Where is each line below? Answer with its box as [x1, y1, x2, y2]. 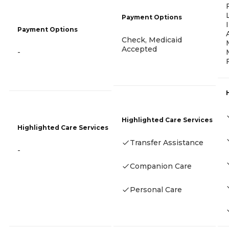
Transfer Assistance [130, 138, 203, 148]
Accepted [122, 44, 157, 54]
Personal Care [130, 185, 182, 195]
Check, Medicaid [122, 35, 182, 45]
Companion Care [130, 162, 192, 171]
